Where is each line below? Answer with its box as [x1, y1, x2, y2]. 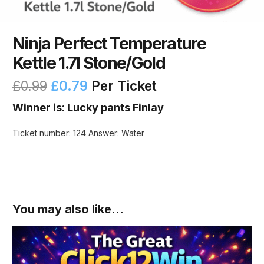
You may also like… [12, 202, 124, 217]
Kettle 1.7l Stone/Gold [12, 52, 166, 73]
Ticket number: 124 [12, 128, 86, 138]
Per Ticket [88, 78, 157, 94]
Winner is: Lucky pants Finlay [12, 101, 164, 114]
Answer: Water [88, 128, 144, 138]
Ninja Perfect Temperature [12, 33, 206, 54]
